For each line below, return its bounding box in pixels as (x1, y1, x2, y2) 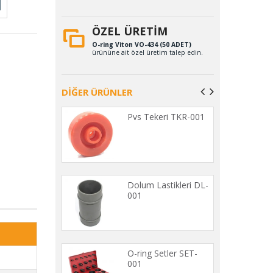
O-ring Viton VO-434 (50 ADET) (92, 40, 191, 49)
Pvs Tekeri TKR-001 (127, 110, 205, 122)
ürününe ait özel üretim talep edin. (92, 48, 203, 57)
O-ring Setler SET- (127, 247, 197, 259)
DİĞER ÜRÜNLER (62, 85, 132, 98)
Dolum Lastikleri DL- (127, 179, 208, 191)
